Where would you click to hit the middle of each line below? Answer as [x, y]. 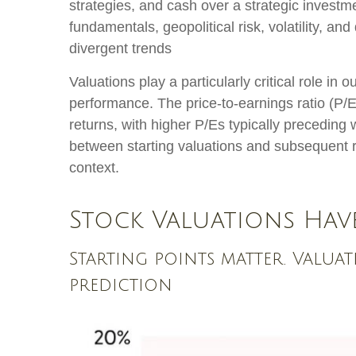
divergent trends [120, 48]
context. [94, 167]
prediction [121, 285]
